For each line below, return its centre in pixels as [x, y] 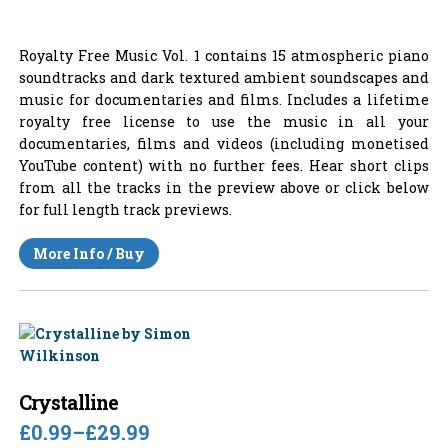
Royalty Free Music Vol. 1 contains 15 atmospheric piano [224, 56]
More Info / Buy [89, 253]
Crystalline [69, 403]
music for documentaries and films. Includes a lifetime [224, 100]
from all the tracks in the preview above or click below [224, 188]
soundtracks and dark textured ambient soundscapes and [224, 78]
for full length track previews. [126, 210]
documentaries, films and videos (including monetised [224, 144]
